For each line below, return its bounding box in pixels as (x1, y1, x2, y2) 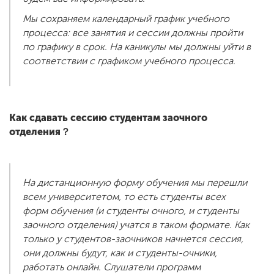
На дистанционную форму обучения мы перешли (23, 177, 247, 189)
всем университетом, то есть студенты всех (23, 191, 226, 203)
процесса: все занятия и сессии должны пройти (23, 27, 243, 39)
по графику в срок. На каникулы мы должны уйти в (23, 41, 251, 53)
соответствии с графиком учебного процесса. (23, 55, 238, 67)
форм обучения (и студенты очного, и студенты (23, 205, 239, 217)
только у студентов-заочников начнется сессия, (23, 233, 243, 245)
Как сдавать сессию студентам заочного (9, 112, 207, 124)
